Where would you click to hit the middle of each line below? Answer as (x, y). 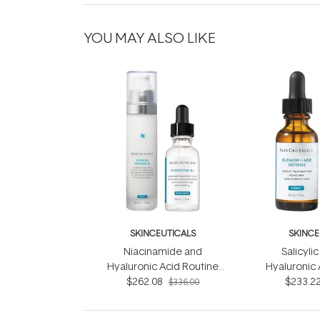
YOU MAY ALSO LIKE (150, 37)
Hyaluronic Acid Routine (163, 266)
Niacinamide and (163, 251)
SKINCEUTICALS (163, 233)
